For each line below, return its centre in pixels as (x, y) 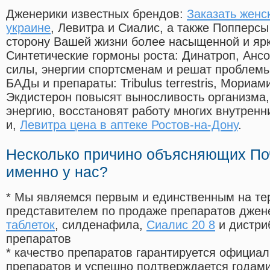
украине (28, 28)
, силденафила (97, 225)
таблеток (30, 225)
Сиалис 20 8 (181, 225)
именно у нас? (57, 172)
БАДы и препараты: (63, 83)
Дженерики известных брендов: (96, 14)
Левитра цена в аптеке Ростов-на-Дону (129, 125)
